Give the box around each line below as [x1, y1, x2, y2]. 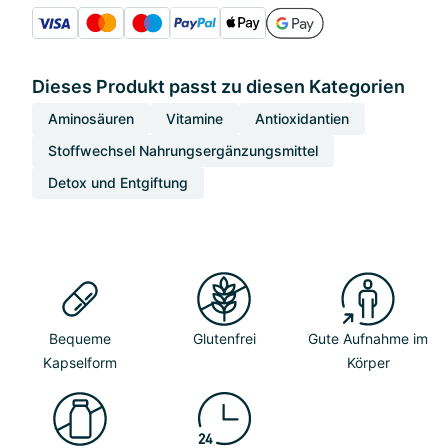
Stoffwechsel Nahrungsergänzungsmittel [48, 142, 318, 159]
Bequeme [49, 330, 111, 347]
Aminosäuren [48, 110, 134, 127]
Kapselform [43, 354, 117, 371]
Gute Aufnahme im [308, 330, 428, 347]
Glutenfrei [192, 330, 256, 347]
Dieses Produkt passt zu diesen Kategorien [32, 76, 405, 97]
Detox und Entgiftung [48, 174, 188, 191]
